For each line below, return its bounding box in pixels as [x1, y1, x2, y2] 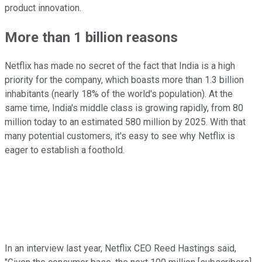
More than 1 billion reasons [5, 29, 178, 46]
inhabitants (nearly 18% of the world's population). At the [5, 88, 233, 100]
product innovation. [5, 2, 81, 13]
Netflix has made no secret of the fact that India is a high [5, 60, 235, 72]
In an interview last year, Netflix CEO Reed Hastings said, [5, 243, 236, 254]
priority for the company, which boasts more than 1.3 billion [5, 74, 244, 86]
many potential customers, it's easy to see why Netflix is [5, 130, 235, 142]
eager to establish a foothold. [5, 144, 125, 156]
